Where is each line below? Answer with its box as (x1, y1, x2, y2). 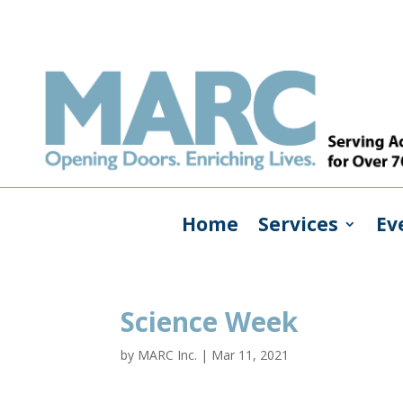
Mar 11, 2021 (211, 345, 290, 363)
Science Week (121, 302, 299, 340)
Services (257, 210, 338, 237)
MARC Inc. (138, 345, 198, 363)
